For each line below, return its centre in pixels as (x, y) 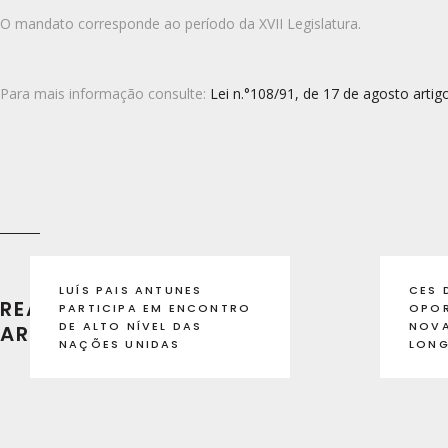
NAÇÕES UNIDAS (120, 343)
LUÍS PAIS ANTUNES (131, 289)
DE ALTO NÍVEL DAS (131, 325)
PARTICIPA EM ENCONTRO (155, 307)
